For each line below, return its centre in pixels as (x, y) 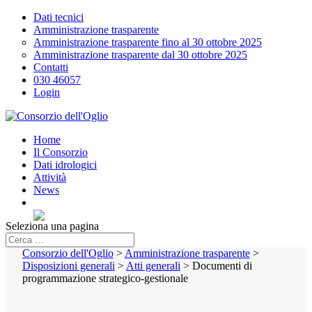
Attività (50, 177)
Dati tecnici (58, 17)
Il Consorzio (61, 152)
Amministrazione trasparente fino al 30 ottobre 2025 (148, 42)
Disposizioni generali (68, 266)
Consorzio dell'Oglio (68, 253)
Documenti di (222, 266)
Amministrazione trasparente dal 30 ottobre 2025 (140, 55)
